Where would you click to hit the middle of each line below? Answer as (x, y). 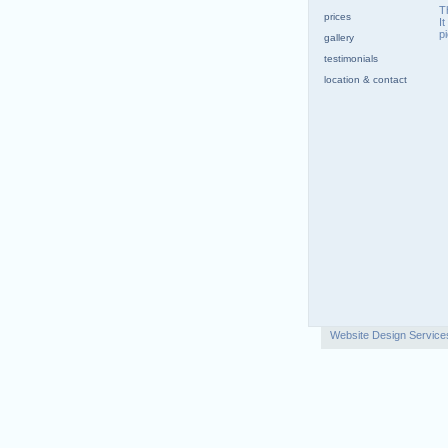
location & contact (365, 79)
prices (337, 16)
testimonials (351, 58)
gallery (339, 37)
